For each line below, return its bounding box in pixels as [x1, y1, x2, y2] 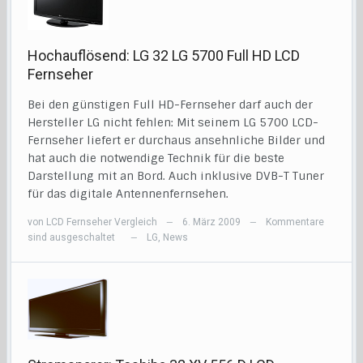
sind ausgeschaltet [28, 232, 116, 244]
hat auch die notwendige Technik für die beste [28, 151, 285, 166]
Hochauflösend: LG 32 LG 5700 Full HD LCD [28, 47, 301, 65]
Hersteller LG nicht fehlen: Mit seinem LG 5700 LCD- [28, 115, 319, 130]
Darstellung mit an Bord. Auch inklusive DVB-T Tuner [28, 169, 325, 184]
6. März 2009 [182, 216, 241, 228]
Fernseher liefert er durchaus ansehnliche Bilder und [28, 133, 326, 148]
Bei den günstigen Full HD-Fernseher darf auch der [28, 97, 314, 113]
